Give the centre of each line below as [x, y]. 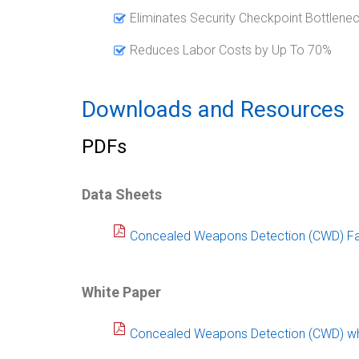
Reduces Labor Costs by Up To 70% [231, 50]
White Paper [121, 292]
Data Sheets [122, 194]
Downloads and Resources [213, 109]
